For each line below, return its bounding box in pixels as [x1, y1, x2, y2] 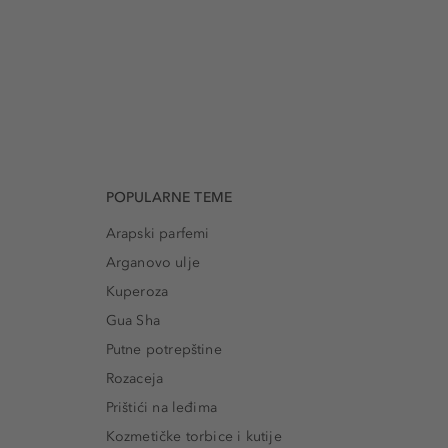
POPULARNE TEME [105, 189, 233, 207]
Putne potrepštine [105, 341, 222, 359]
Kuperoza [105, 283, 169, 301]
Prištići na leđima [105, 399, 218, 417]
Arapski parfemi [105, 225, 210, 243]
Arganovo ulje [105, 254, 201, 272]
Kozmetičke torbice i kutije [105, 428, 282, 446]
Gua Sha [105, 312, 160, 330]
